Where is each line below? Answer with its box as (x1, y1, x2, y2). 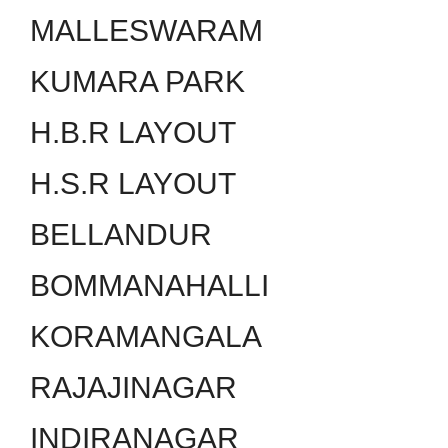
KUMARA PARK (30, 64, 245, 98)
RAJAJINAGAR (30, 370, 237, 404)
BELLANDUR (30, 217, 212, 251)
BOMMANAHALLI (30, 268, 269, 302)
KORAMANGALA (30, 319, 262, 353)
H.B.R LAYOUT (30, 115, 236, 149)
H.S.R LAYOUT (30, 166, 236, 200)
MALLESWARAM (30, 13, 263, 47)
